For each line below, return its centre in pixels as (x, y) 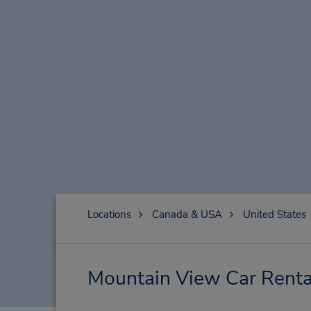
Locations (109, 215)
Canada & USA (187, 215)
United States (274, 215)
